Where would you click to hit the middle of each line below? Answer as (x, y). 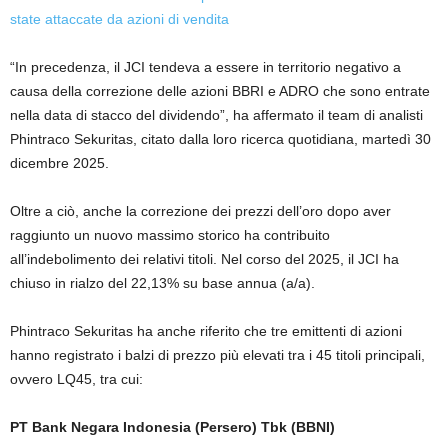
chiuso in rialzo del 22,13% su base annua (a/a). (162, 282)
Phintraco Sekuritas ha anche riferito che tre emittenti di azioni (206, 330)
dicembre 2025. (59, 162)
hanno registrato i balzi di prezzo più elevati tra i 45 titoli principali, (217, 354)
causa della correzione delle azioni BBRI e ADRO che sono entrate (220, 90)
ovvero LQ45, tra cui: (76, 378)
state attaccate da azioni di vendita (119, 18)
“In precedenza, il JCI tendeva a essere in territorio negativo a (205, 66)
